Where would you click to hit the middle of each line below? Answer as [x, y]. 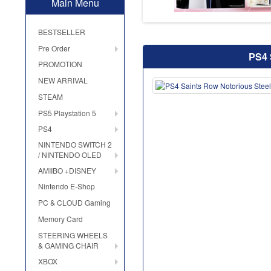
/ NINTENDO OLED [70, 155]
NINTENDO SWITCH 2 [75, 145]
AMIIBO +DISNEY [67, 171]
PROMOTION [60, 64]
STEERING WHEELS [73, 235]
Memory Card [60, 219]
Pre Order [54, 48]
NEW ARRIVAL [63, 80]
